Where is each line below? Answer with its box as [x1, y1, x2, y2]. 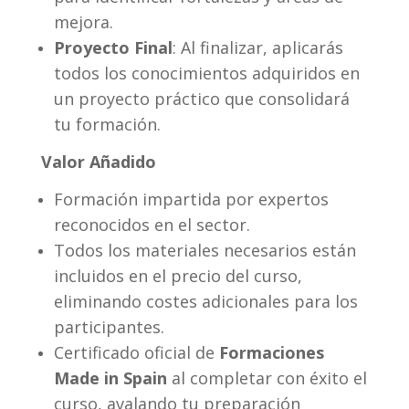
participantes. [54, 315, 165, 338]
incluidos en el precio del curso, [54, 264, 303, 287]
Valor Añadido [41, 150, 157, 173]
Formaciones [219, 341, 325, 363]
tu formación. [54, 112, 162, 135]
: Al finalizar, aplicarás [173, 36, 344, 58]
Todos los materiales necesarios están [54, 238, 357, 261]
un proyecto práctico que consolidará [54, 87, 351, 110]
